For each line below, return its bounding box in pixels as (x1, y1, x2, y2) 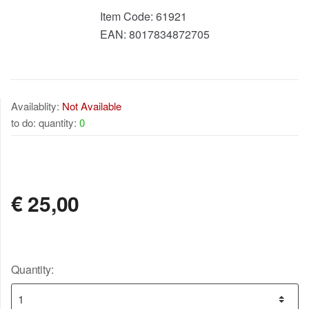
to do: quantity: (11, 115, 79, 130)
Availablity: (11, 99, 62, 114)
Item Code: (99, 8, 156, 25)
